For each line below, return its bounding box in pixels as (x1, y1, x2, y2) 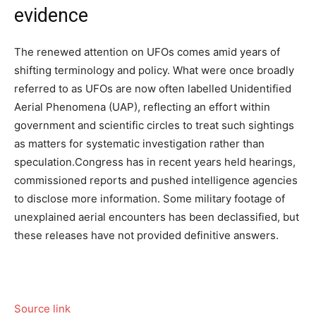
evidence (14, 4, 88, 27)
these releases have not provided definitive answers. (14, 228, 279, 242)
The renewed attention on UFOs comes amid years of (14, 44, 280, 59)
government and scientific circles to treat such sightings (14, 118, 294, 132)
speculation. (14, 154, 75, 169)
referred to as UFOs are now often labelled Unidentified (14, 81, 291, 95)
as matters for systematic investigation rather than (14, 136, 265, 150)
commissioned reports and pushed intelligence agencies (14, 173, 298, 187)
